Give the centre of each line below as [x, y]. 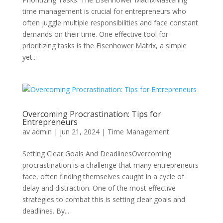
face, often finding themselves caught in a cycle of [103, 176]
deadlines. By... [46, 211]
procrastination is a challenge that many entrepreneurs [110, 165]
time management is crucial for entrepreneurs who [104, 11]
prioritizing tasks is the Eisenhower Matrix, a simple [104, 46]
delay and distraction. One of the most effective [99, 188]
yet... [29, 57]
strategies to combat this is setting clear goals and [104, 199]
